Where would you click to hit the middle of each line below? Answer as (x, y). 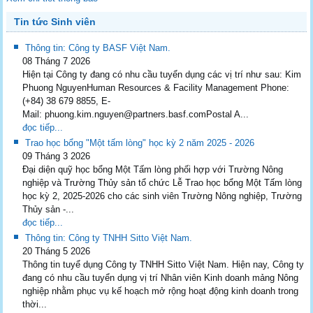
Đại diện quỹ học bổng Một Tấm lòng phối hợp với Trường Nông (153, 169)
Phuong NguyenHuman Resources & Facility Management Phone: (156, 87)
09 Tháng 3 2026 (57, 156)
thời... (35, 304)
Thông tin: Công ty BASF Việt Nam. (98, 48)
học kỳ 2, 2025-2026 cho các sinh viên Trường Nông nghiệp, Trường (162, 196)
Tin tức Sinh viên (55, 21)
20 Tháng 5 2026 (57, 251)
